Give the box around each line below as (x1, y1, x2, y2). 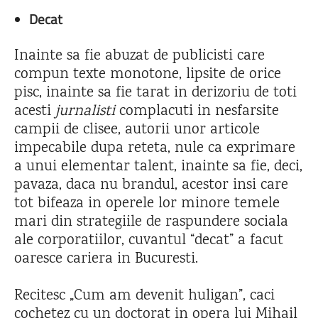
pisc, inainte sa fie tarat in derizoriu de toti (14, 82, 297, 104)
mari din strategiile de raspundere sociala (14, 211, 288, 234)
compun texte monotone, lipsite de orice (14, 63, 281, 86)
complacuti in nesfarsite (115, 100, 279, 123)
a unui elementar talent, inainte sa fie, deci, (14, 155, 302, 178)
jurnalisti (51, 100, 115, 123)
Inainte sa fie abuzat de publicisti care (14, 45, 265, 67)
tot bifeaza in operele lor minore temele (14, 192, 280, 215)
